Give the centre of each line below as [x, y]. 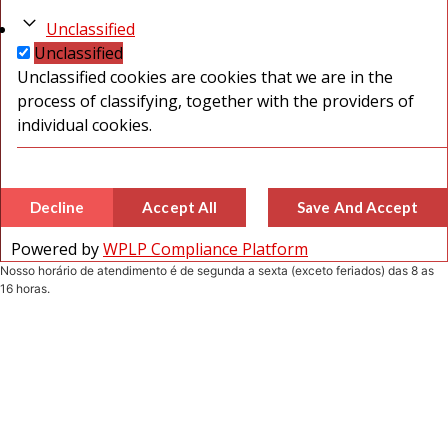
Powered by [57, 249]
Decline [57, 207]
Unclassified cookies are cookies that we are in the [205, 77]
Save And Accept [357, 207]
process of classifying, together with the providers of [215, 101]
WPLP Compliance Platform [205, 249]
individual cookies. [84, 125]
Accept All [179, 207]
